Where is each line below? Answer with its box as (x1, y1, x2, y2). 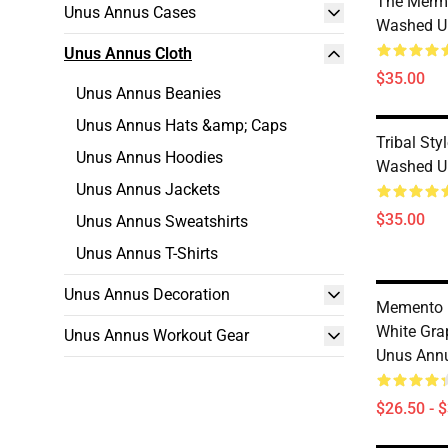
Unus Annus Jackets (76, 180, 220, 199)
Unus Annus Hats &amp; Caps (76, 116, 287, 135)
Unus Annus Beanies (76, 84, 221, 103)
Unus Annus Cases (64, 3, 196, 22)
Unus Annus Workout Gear (64, 326, 249, 345)
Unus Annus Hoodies (76, 148, 223, 167)
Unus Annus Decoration (64, 285, 230, 304)
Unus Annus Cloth (64, 44, 192, 63)
